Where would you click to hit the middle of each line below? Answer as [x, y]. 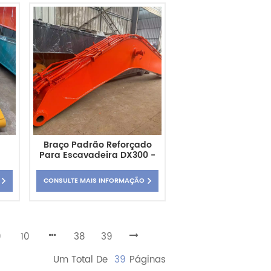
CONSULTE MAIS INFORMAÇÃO [94, 181]
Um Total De [82, 260]
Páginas [147, 260]
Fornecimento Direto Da [97, 165]
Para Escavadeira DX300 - [98, 155]
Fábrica [98, 175]
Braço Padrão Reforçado [97, 145]
